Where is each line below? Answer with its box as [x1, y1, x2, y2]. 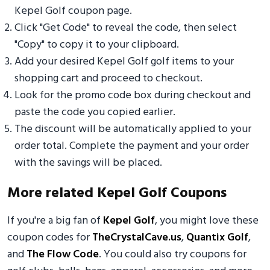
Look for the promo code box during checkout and [14, 87, 251, 104]
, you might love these [155, 212, 259, 230]
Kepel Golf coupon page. [14, 2, 132, 20]
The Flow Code [27, 246, 99, 263]
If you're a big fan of [7, 212, 103, 230]
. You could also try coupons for [99, 246, 246, 263]
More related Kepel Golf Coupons [7, 182, 227, 205]
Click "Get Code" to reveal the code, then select [14, 19, 237, 37]
